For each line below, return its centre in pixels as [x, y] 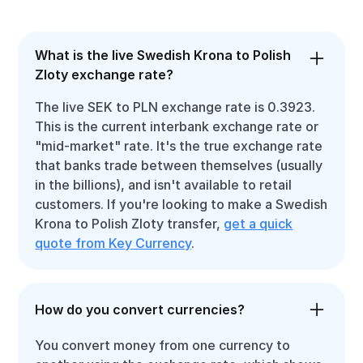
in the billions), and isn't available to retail [164, 185]
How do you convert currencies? [140, 310]
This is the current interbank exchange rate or [177, 126]
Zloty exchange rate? [105, 75]
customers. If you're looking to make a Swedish [181, 204]
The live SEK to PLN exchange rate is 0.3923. [175, 107]
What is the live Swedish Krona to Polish [163, 55]
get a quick [258, 224]
